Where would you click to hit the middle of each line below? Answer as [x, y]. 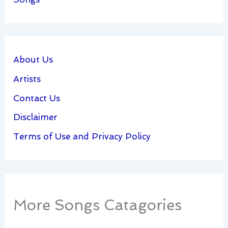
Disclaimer [36, 117]
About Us [33, 60]
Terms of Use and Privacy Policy [82, 137]
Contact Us [37, 98]
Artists [27, 79]
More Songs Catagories [98, 205]
